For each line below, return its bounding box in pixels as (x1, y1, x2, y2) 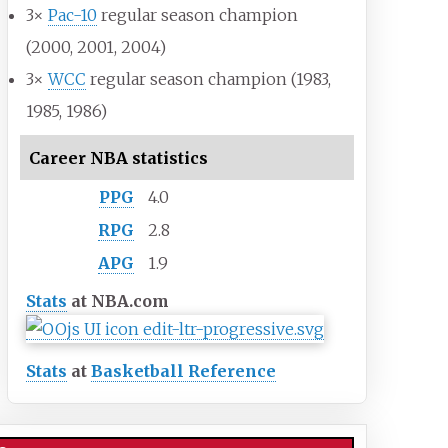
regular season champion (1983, (86, 69, 332, 90)
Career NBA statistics (28, 147, 208, 168)
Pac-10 (48, 5, 98, 26)
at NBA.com (67, 291, 170, 312)
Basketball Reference (91, 361, 277, 382)
